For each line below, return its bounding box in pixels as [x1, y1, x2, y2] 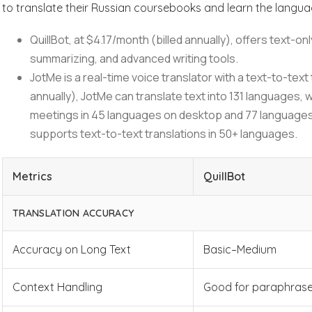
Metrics [13, 169, 53, 183]
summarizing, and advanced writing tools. [30, 51, 239, 66]
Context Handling [13, 280, 103, 294]
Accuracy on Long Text [13, 242, 132, 256]
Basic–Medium [203, 242, 277, 256]
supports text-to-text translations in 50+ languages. [30, 126, 300, 141]
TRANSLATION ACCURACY [13, 207, 134, 219]
